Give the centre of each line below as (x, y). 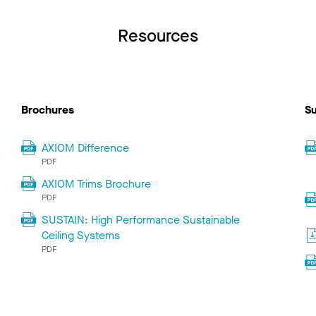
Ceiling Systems (81, 236)
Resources (158, 36)
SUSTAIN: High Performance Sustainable (141, 220)
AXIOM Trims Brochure (97, 184)
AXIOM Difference (86, 148)
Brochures (47, 110)
